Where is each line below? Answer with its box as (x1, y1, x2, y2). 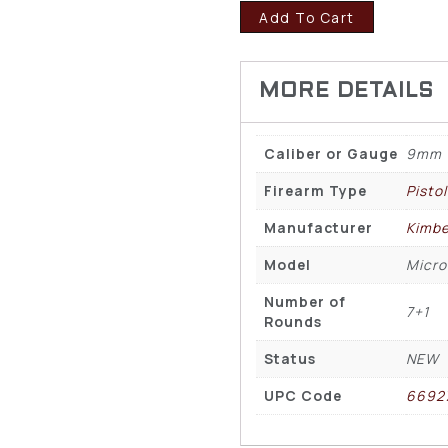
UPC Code (263, 385, 342, 405)
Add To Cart (259, 7, 355, 27)
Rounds (263, 311, 322, 331)
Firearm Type (263, 180, 367, 200)
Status (263, 348, 316, 368)
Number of (263, 291, 346, 311)
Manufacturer (263, 217, 373, 237)
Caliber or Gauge (263, 143, 398, 163)
